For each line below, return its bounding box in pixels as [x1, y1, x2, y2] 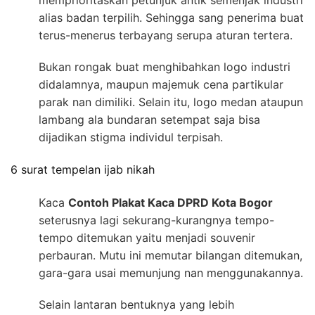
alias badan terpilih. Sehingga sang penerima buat [39, 11, 304, 25]
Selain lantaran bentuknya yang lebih [39, 297, 234, 311]
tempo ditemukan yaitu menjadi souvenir [39, 230, 255, 245]
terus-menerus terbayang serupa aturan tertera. [39, 28, 292, 43]
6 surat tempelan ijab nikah [11, 162, 155, 177]
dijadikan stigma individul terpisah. [39, 130, 223, 145]
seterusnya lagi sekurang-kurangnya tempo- [39, 212, 274, 227]
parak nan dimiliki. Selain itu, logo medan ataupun [39, 95, 303, 110]
